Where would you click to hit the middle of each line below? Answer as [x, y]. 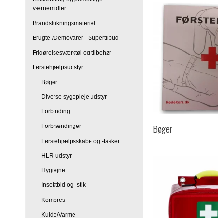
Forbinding [55, 112]
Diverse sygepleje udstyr [74, 97]
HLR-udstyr [56, 155]
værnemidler [49, 9]
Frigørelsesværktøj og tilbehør [72, 53]
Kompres [53, 200]
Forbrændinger [61, 126]
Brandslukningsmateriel [64, 23]
